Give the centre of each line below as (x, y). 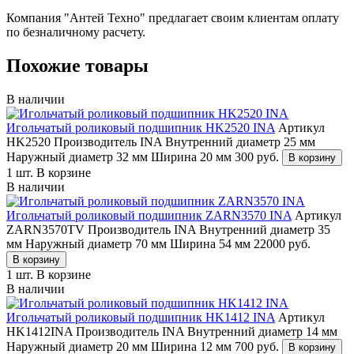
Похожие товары (77, 66)
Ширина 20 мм (193, 157)
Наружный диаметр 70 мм (98, 244)
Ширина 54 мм (212, 244)
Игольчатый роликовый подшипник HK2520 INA (141, 128)
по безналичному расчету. (76, 32)
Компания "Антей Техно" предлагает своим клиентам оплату (173, 18)
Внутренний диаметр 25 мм (240, 142)
